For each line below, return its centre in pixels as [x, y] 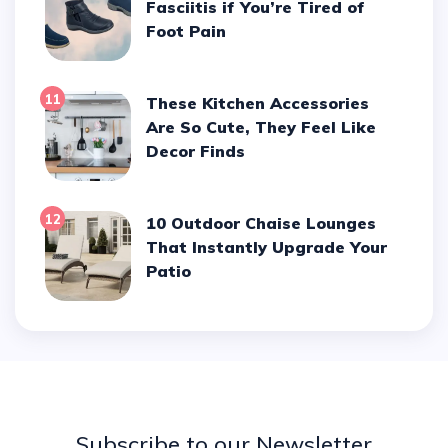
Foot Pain [186, 30]
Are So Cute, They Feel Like [261, 126]
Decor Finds [196, 150]
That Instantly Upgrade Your [267, 246]
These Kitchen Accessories [152, 102]
